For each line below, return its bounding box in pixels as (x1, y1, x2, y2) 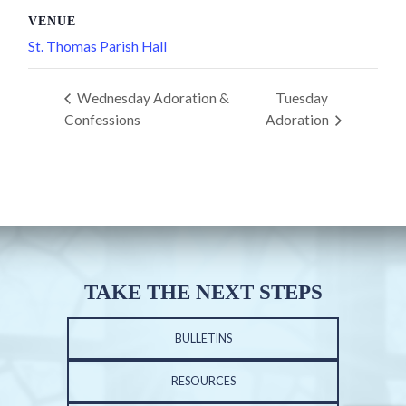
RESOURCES (170, 373, 236, 388)
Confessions (64, 111, 140, 129)
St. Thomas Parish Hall (28, 38, 167, 55)
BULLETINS (174, 331, 232, 345)
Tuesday (275, 90, 329, 107)
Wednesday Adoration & (74, 90, 229, 107)
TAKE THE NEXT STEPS (83, 280, 323, 304)
